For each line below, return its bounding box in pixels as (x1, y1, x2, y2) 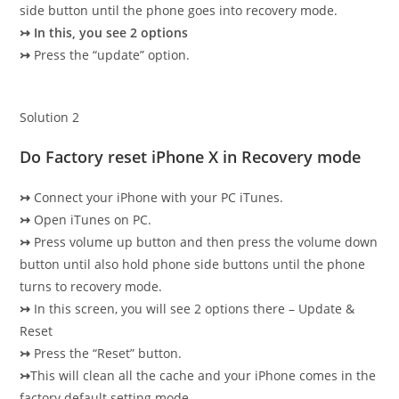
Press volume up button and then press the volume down (30, 233, 379, 250)
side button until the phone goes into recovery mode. (20, 2, 338, 19)
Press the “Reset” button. (30, 345, 183, 362)
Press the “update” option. (30, 46, 191, 63)
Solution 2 (20, 109, 80, 126)
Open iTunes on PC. (30, 211, 152, 228)
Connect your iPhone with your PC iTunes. (30, 189, 284, 206)
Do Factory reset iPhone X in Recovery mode (20, 146, 362, 167)
